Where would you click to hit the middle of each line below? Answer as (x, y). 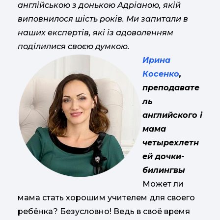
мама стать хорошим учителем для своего (106, 198)
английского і (172, 115)
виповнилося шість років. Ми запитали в (103, 19)
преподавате (171, 88)
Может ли (163, 184)
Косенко (161, 74)
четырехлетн (171, 143)
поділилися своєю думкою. (74, 46)
